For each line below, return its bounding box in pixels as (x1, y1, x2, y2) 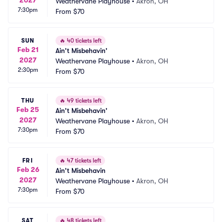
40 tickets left (65, 37, 102, 44)
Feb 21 (17, 45, 39, 54)
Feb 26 (16, 165, 39, 173)
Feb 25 (16, 105, 39, 113)
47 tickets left (65, 157, 101, 164)
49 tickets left (65, 97, 102, 104)
